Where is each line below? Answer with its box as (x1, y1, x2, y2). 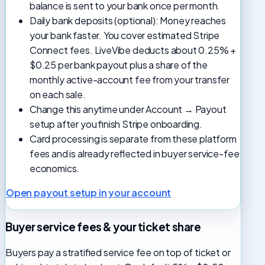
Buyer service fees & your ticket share (5, 220, 201, 234)
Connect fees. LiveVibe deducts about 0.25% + (30, 43, 237, 56)
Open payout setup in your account (6, 186, 172, 199)
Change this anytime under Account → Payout (30, 102, 227, 115)
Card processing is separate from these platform (30, 132, 237, 145)
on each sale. (30, 88, 86, 101)
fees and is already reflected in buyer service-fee (30, 147, 240, 160)
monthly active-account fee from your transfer (30, 73, 230, 86)
